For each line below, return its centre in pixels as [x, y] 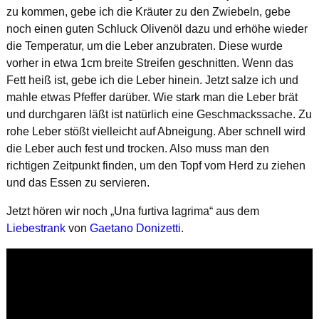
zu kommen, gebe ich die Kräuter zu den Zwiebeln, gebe [148, 12]
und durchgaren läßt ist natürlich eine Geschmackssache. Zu [159, 115]
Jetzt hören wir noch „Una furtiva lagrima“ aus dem [132, 211]
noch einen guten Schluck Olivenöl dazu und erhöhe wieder [157, 29]
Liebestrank [36, 229]
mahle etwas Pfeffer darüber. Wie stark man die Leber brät [152, 98]
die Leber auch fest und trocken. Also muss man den [137, 149]
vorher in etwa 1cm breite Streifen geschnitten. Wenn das [150, 63]
